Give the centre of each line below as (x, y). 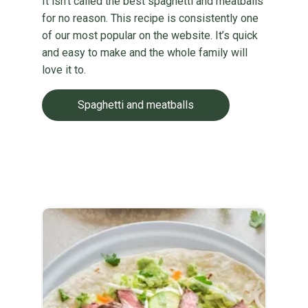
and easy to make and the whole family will (144, 53)
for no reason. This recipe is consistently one (150, 18)
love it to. (64, 70)
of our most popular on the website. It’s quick (150, 35)
